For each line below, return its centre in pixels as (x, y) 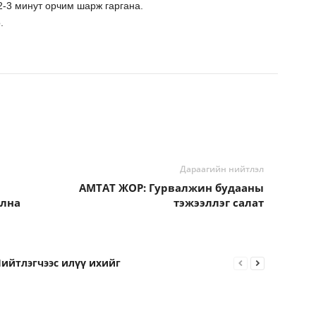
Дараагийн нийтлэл (221, 169)
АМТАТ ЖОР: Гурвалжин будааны (171, 188)
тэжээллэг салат (218, 202)
